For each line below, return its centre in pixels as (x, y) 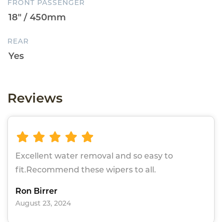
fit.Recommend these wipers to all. (86, 170)
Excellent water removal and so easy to (94, 156)
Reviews (35, 98)
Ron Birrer (36, 191)
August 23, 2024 (43, 203)
